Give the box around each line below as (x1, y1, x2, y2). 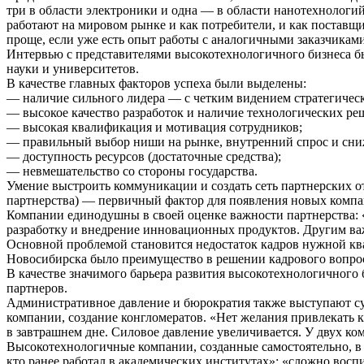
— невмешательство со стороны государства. (6, 164, 258, 179)
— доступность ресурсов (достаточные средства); (6, 149, 281, 164)
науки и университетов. (6, 62, 139, 76)
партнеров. (6, 281, 67, 296)
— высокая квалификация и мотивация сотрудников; (6, 120, 302, 135)
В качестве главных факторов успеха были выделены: (6, 76, 306, 91)
